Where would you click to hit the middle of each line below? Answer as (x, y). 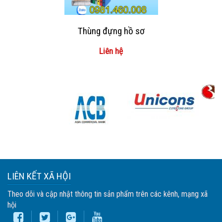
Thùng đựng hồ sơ (111, 31)
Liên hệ (111, 51)
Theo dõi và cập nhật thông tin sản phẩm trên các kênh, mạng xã (108, 194)
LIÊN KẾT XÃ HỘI (39, 176)
